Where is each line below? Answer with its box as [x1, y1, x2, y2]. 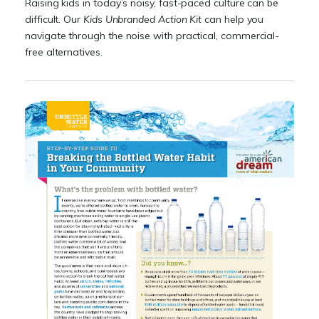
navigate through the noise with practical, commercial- [25, 29, 280, 43]
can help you [204, 13, 264, 26]
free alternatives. [25, 46, 103, 59]
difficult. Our [25, 13, 83, 26]
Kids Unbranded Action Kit [83, 13, 202, 26]
